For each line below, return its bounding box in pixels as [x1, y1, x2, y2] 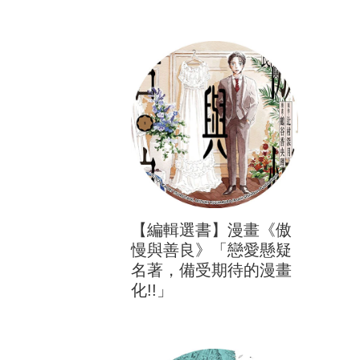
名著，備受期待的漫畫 [131, 261, 292, 279]
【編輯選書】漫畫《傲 [131, 221, 292, 239]
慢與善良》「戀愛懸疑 [131, 241, 292, 259]
